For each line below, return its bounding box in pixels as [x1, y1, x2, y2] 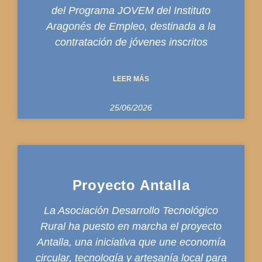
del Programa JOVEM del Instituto [51, 4, 211, 16]
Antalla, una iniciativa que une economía [36, 236, 226, 248]
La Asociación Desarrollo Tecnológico [44, 204, 218, 216]
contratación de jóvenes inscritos [54, 36, 208, 48]
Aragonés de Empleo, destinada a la [46, 20, 216, 32]
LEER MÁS [113, 74, 149, 83]
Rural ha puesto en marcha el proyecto [40, 220, 222, 232]
